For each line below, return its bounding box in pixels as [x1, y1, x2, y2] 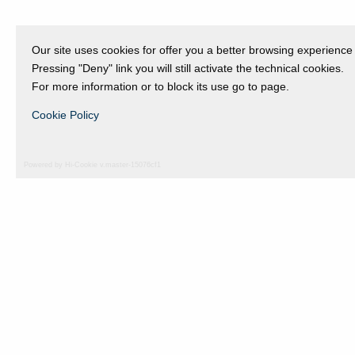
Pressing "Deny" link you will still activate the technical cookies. [32, 62, 344, 74]
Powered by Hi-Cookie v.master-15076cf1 [24, 161, 161, 169]
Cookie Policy [32, 109, 99, 122]
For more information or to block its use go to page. [32, 80, 289, 93]
